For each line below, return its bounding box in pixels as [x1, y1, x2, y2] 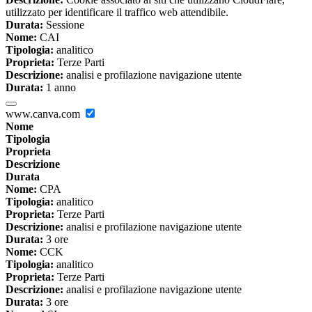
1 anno [43, 81, 76, 94]
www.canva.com [6, 108, 83, 120]
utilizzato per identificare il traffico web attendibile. [6, 6, 228, 19]
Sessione [43, 19, 84, 31]
